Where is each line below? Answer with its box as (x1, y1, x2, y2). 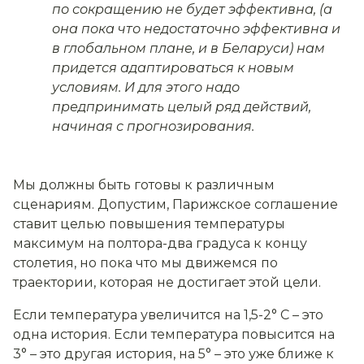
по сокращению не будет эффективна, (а (52, 2, 332, 18)
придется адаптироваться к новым (52, 60, 294, 76)
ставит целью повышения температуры (13, 216, 285, 232)
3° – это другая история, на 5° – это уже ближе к (13, 346, 334, 362)
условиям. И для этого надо (52, 80, 240, 96)
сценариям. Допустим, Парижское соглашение (13, 197, 338, 213)
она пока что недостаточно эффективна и (52, 21, 340, 37)
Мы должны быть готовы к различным (13, 177, 275, 193)
